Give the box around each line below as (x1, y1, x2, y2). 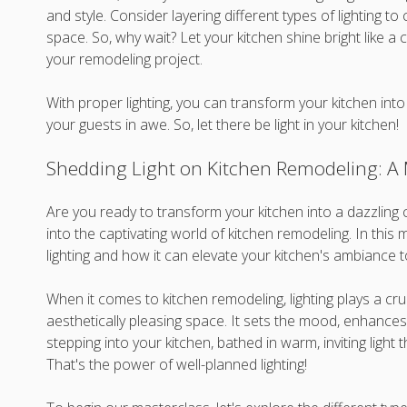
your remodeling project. (46, 49, 203, 69)
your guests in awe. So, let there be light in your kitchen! (46, 114, 400, 134)
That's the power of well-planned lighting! (46, 354, 308, 374)
